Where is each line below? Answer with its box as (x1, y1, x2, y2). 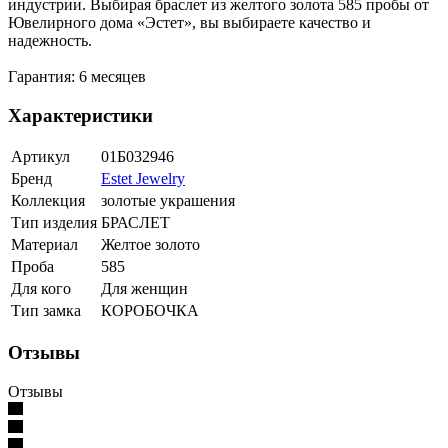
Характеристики (8, 104, 153, 126)
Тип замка (11, 302, 81, 320)
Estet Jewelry (101, 170, 185, 188)
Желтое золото (101, 236, 200, 254)
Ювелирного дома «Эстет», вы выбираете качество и (8, 14, 371, 32)
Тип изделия (11, 214, 97, 232)
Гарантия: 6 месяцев (8, 68, 146, 86)
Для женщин (101, 280, 188, 298)
